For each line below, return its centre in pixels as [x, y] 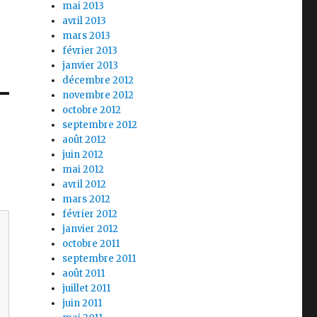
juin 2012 [83, 155]
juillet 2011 [87, 288]
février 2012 [90, 214]
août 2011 [84, 273]
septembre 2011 [99, 259]
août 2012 [85, 140]
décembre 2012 [98, 80]
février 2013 [90, 51]
